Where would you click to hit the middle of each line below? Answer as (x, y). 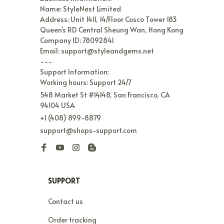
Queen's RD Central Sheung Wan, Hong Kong (112, 30)
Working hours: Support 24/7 (86, 82)
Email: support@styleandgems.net (97, 51)
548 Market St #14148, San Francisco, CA (105, 95)
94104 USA (57, 105)
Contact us (65, 201)
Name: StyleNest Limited (80, 9)
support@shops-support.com (88, 130)
